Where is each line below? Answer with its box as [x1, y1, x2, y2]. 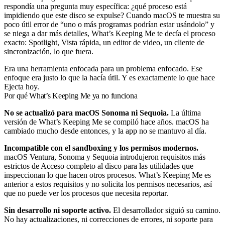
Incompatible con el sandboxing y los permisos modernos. [4, 144, 198, 152]
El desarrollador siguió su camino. [111, 206, 220, 214]
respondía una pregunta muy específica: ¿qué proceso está [4, 2, 187, 11]
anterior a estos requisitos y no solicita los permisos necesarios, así [4, 180, 212, 188]
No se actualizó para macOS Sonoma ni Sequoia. [4, 108, 169, 117]
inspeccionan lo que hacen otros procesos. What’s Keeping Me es [4, 171, 211, 179]
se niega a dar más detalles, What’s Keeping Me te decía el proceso [4, 29, 215, 38]
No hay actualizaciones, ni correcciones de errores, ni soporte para [4, 215, 213, 223]
